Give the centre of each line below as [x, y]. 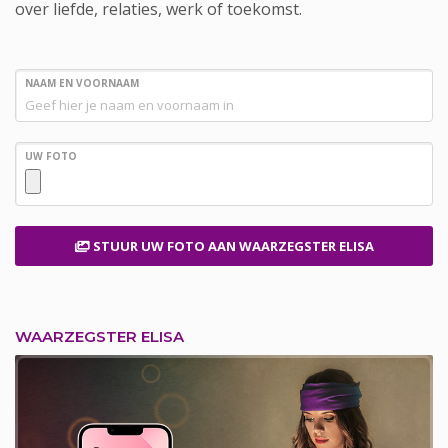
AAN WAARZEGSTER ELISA [306, 246]
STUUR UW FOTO [148, 246]
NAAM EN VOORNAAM [82, 83]
